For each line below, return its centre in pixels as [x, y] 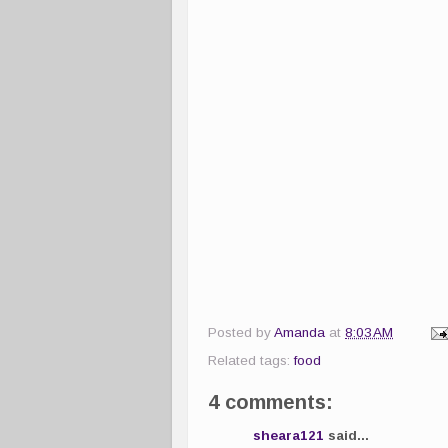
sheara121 [288, 436]
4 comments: [270, 401]
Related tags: [251, 360]
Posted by [241, 332]
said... [346, 436]
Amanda [299, 332]
